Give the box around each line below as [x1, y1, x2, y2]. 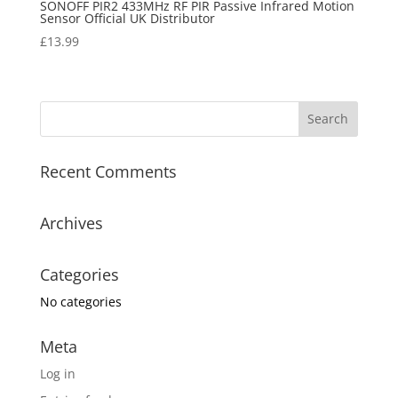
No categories [39, 292, 122, 310]
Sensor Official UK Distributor [39, 10, 215, 28]
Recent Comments [39, 160, 177, 182]
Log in [39, 364, 76, 382]
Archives [39, 211, 103, 234]
